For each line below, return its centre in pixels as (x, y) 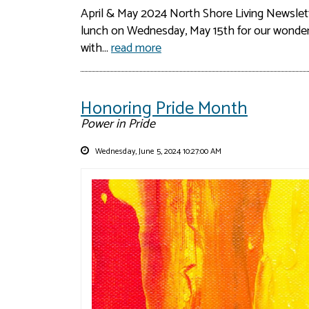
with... (96, 49)
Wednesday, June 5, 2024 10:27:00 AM (157, 152)
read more (136, 49)
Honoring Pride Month (164, 109)
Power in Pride (118, 124)
